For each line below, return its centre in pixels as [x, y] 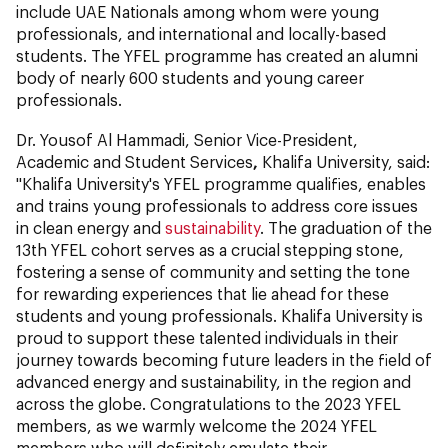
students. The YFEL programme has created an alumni [217, 55]
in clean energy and [90, 227]
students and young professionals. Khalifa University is [219, 315]
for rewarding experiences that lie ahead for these [202, 293]
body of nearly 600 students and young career [190, 77]
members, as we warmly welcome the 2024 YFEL [196, 425]
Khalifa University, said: [344, 161]
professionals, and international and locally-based [201, 33]
